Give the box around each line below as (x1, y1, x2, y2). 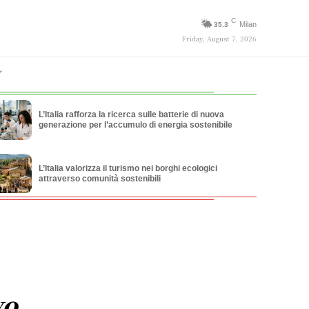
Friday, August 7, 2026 (181, 32, 257, 43)
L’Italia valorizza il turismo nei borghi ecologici (38, 163, 217, 173)
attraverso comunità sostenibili (38, 173, 161, 183)
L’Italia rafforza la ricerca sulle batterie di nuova (38, 110, 224, 120)
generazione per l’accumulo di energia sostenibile (38, 120, 232, 130)
